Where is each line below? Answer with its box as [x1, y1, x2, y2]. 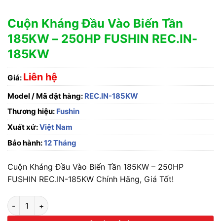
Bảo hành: [7, 138, 42, 148]
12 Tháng [42, 138, 76, 148]
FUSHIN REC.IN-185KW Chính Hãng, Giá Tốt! [7, 174, 174, 184]
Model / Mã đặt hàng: [7, 91, 83, 101]
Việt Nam [38, 122, 73, 132]
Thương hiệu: [7, 107, 56, 116]
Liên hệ [23, 71, 57, 83]
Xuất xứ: [7, 122, 38, 132]
